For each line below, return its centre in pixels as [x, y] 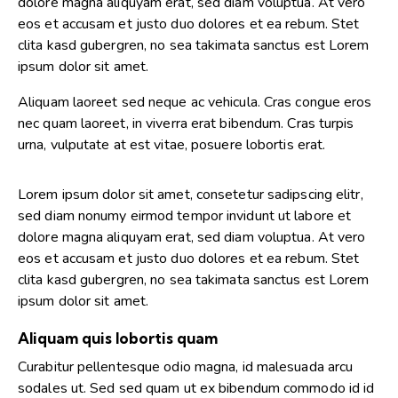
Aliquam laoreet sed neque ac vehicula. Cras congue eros [195, 103]
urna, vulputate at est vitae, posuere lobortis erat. [172, 145]
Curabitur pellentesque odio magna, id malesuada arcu [186, 366]
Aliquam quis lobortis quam [118, 338]
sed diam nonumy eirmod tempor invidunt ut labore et [185, 215]
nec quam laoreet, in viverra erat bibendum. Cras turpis [186, 124]
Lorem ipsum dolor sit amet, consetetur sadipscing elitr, [191, 194]
